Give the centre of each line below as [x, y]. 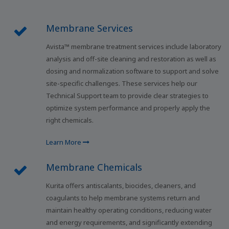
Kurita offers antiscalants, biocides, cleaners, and [121, 186]
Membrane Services [89, 28]
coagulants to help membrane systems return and [123, 198]
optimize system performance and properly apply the [128, 108]
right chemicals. [70, 120]
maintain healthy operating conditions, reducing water [129, 210]
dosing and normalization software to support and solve [132, 71]
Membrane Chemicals [94, 167]
